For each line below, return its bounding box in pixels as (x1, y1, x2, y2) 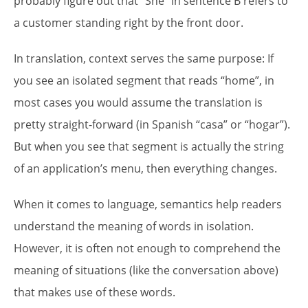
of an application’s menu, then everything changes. (14, 160, 277, 176)
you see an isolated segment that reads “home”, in (14, 72, 274, 88)
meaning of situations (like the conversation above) (14, 262, 278, 278)
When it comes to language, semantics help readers (14, 196, 282, 212)
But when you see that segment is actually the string (14, 138, 284, 154)
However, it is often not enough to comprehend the (14, 240, 280, 256)
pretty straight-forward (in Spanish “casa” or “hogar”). (14, 116, 290, 132)
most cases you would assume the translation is (14, 94, 263, 110)
